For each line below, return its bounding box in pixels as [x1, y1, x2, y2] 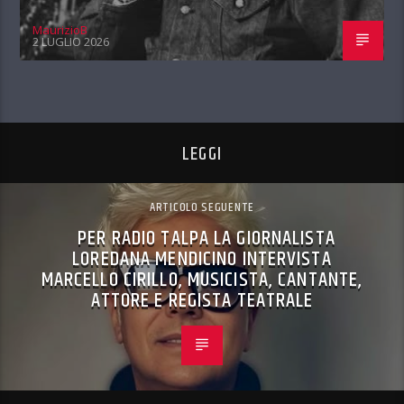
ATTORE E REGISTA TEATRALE [90, 285, 314, 317]
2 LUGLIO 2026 [32, 33, 110, 50]
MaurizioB [32, 21, 88, 38]
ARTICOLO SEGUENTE [150, 197, 254, 218]
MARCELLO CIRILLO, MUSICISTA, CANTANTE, [41, 264, 363, 297]
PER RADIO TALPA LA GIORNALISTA [78, 223, 335, 255]
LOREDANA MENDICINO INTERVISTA [72, 243, 332, 276]
